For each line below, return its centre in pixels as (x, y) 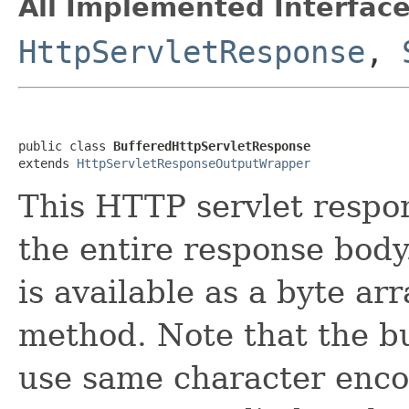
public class (66, 146)
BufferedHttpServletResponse (212, 146)
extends (47, 163)
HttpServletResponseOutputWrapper (194, 163)
